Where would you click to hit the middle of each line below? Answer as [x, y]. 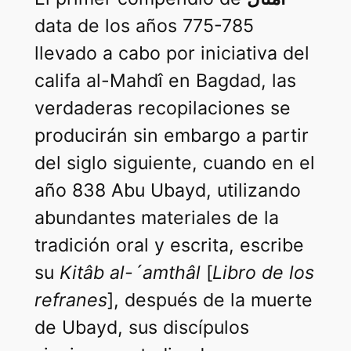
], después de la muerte [210, 300]
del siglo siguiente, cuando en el [174, 163]
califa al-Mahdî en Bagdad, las [165, 81]
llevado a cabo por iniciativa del [172, 54]
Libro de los [263, 273]
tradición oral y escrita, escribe [169, 246]
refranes [71, 300]
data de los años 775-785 [144, 26]
